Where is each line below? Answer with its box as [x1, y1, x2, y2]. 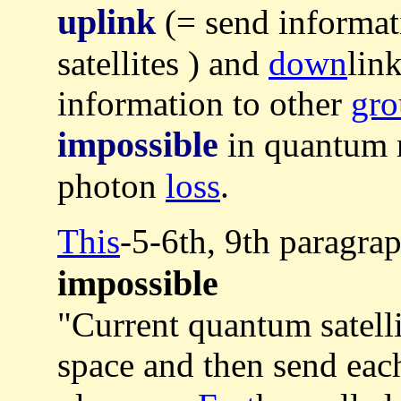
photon [57, 166, 166, 206]
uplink [57, 2, 156, 43]
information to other [57, 84, 351, 124]
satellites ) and [57, 44, 269, 83]
